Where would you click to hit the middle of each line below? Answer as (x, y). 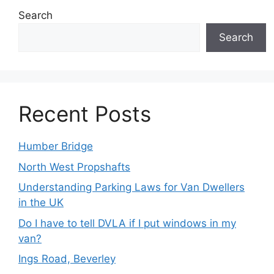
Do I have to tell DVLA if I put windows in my (127, 223)
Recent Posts (85, 114)
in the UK (41, 203)
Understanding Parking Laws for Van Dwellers (131, 187)
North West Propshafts (74, 167)
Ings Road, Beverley (67, 259)
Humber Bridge (56, 146)
